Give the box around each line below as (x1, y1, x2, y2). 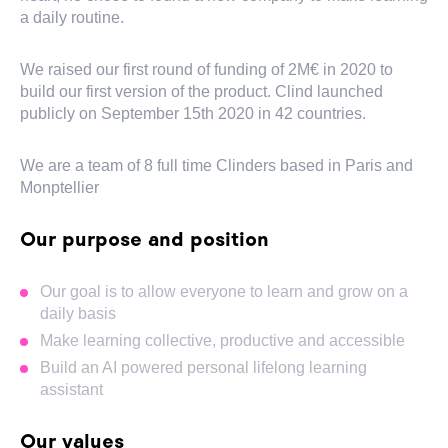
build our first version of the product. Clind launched (20, 83, 383, 100)
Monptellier (20, 179, 99, 196)
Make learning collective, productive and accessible (40, 332, 405, 349)
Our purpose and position (20, 229, 269, 251)
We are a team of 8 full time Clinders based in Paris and (20, 157, 413, 174)
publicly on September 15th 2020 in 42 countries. (20, 105, 366, 122)
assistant (40, 381, 103, 398)
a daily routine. (20, 9, 124, 26)
